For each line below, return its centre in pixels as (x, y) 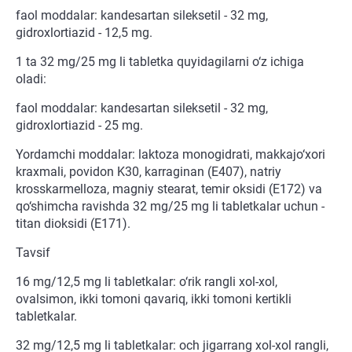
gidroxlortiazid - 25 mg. (79, 126)
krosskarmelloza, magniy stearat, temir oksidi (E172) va (169, 189)
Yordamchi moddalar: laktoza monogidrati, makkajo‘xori (170, 155)
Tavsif (33, 253)
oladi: (31, 79)
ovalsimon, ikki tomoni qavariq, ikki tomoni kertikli (154, 299)
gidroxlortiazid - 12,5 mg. (84, 33)
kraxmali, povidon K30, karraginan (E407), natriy (148, 172)
